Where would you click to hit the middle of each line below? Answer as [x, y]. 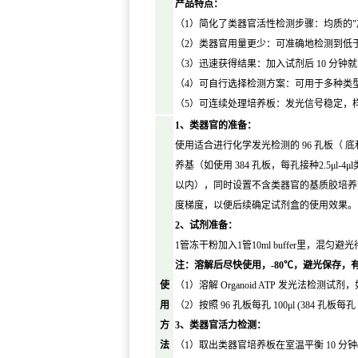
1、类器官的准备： [216, 126]
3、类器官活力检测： [221, 326]
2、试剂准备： [206, 226]
